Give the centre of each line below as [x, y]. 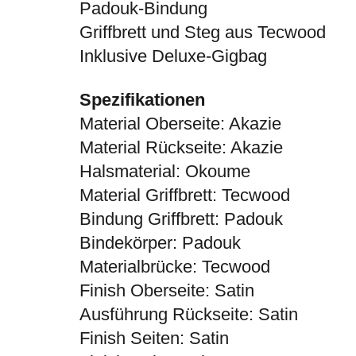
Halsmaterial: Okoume [164, 172]
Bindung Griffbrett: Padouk [181, 219]
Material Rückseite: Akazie [181, 148]
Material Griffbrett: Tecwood [184, 195]
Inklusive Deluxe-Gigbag [173, 56]
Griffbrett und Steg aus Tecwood [202, 33]
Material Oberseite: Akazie [180, 124]
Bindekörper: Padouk [160, 243]
